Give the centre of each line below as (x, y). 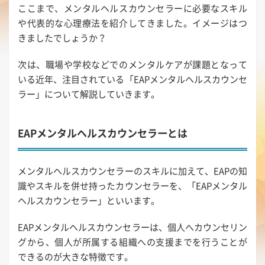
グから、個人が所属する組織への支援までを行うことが (132, 242)
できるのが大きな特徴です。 (75, 256)
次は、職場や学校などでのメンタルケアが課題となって (132, 64)
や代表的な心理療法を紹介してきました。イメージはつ (132, 23)
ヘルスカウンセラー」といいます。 (89, 200)
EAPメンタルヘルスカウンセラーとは (103, 132)
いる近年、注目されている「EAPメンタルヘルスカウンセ (132, 79)
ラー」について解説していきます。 (89, 94)
